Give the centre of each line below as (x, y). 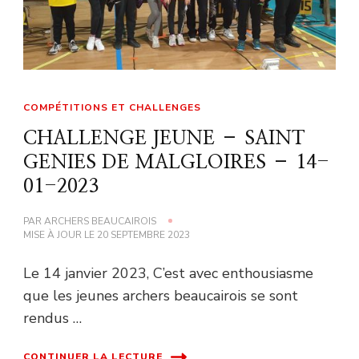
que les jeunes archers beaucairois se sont (161, 295)
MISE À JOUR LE (60, 234)
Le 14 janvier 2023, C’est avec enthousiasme (168, 273)
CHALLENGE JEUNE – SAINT (164, 138)
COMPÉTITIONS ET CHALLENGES (112, 107)
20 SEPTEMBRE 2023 (143, 234)
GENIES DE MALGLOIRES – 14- (176, 162)
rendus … (52, 318)
